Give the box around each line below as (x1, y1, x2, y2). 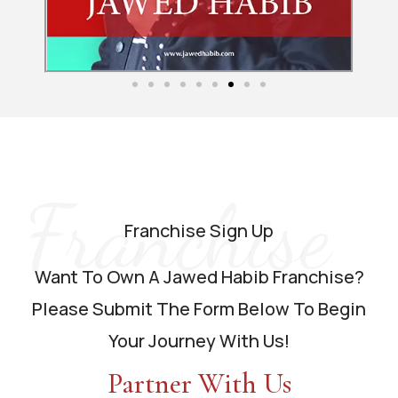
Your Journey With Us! (108, 329, 290, 354)
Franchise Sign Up (124, 219, 274, 243)
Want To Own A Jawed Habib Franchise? (34, 265, 364, 290)
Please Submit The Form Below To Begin (32, 297, 366, 322)
